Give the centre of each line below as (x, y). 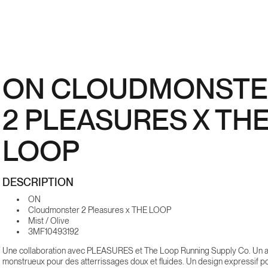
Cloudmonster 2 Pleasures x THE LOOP (100, 210)
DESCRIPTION (38, 182)
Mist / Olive (49, 221)
